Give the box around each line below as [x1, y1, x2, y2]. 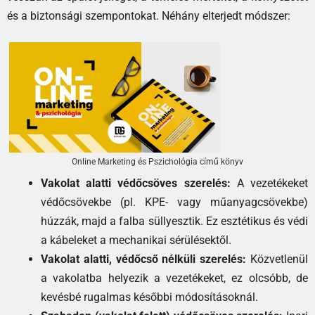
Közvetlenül [246, 252, 309, 266]
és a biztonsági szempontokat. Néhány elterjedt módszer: [7, 9, 290, 23]
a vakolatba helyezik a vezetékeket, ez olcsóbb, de [41, 271, 308, 285]
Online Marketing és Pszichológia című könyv [72, 157, 243, 167]
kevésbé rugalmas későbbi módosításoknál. [41, 290, 258, 304]
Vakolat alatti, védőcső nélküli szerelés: [41, 252, 247, 266]
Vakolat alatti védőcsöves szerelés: [41, 176, 231, 191]
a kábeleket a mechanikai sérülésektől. [41, 233, 231, 247]
